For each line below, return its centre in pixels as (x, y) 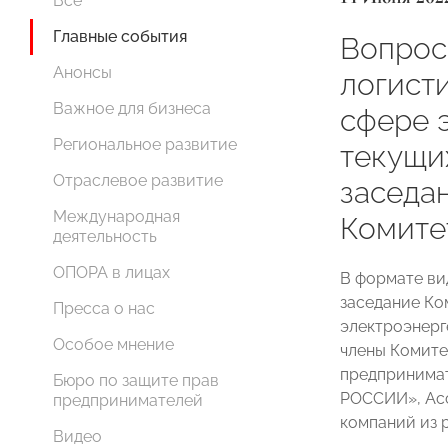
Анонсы (82, 72)
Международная (116, 216)
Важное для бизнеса (132, 108)
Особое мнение (113, 344)
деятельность (105, 236)
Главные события (120, 36)
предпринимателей (128, 400)
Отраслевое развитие (138, 180)
